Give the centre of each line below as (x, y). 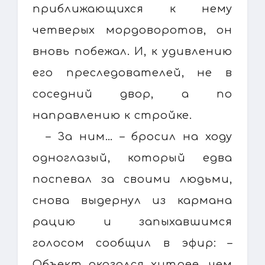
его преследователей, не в (132, 72)
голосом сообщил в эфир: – (132, 243)
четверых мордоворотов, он (132, 30)
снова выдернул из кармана (132, 200)
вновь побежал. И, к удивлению (132, 51)
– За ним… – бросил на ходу (139, 136)
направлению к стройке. (112, 115)
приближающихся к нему (132, 9)
